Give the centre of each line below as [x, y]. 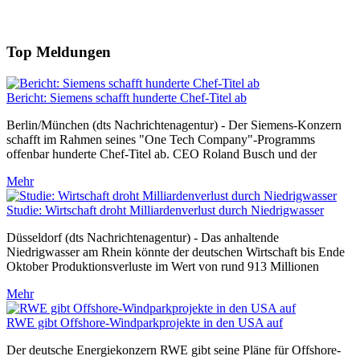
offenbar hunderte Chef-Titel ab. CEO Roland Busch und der [162, 153]
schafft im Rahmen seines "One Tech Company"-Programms [161, 139]
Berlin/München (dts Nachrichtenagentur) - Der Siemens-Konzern [174, 125]
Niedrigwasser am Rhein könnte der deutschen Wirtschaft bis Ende [176, 252]
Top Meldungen [59, 52]
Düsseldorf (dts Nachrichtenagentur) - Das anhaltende [143, 237]
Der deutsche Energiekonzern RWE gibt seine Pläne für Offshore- [174, 350]
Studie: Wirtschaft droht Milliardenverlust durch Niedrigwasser [165, 210]
